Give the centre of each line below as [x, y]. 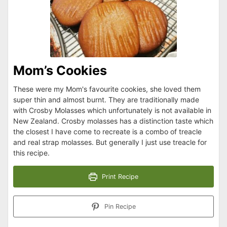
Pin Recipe [119, 207]
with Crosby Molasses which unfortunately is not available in [112, 110]
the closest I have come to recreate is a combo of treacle [107, 132]
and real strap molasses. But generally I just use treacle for [110, 142]
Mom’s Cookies [60, 71]
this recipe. [31, 153]
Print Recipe [119, 177]
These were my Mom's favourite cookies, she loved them [107, 89]
